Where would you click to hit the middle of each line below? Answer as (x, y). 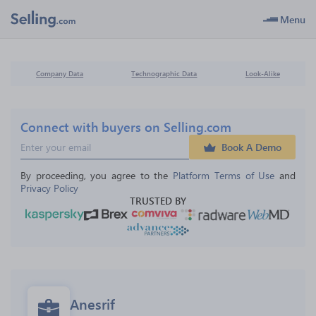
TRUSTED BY (158, 201)
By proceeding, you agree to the (97, 175)
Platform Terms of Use (224, 175)
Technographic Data (164, 73)
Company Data (60, 73)
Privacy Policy (49, 188)
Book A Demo (251, 147)
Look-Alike (262, 73)
